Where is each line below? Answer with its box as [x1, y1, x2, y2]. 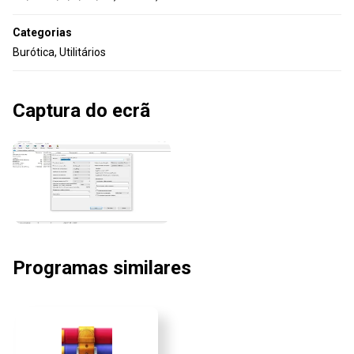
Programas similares [13, 257, 191, 279]
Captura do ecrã [13, 100, 150, 122]
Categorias [13, 26, 72, 39]
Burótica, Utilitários [13, 46, 106, 58]
